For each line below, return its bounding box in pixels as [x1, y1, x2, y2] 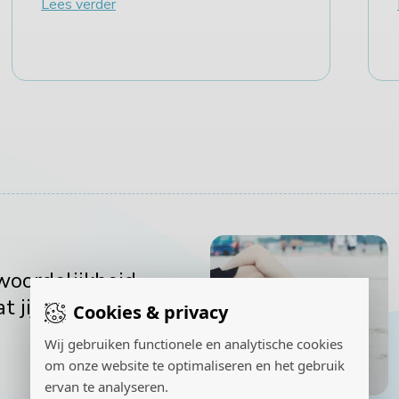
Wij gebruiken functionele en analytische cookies [45, 334, 343, 353]
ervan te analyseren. [45, 377, 168, 395]
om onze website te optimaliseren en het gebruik [45, 355, 345, 374]
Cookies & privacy [73, 299, 228, 324]
